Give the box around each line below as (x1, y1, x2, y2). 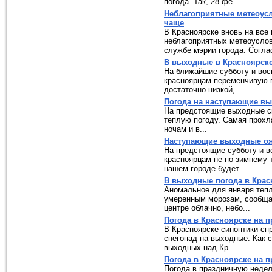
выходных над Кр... (164, 243, 236, 252)
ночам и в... (164, 124, 207, 134)
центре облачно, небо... (164, 203, 250, 212)
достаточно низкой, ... (164, 85, 245, 94)
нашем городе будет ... (164, 164, 249, 173)
